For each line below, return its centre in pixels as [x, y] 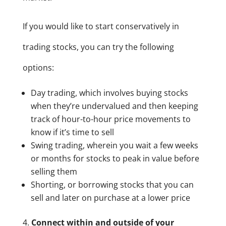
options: [38, 68]
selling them [54, 172]
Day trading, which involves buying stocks [109, 93]
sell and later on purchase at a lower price [110, 198]
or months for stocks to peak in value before [115, 159]
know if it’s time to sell [72, 132]
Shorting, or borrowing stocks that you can [112, 185]
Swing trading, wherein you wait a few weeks [114, 146]
